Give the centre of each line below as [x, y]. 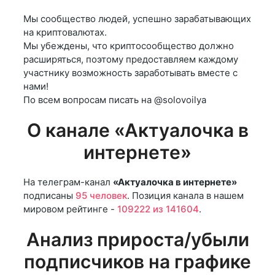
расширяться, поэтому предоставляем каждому [131, 60]
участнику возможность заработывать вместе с [130, 73]
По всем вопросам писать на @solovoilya [115, 100]
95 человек [101, 196]
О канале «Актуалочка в [137, 130]
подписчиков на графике [137, 262]
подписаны [49, 196]
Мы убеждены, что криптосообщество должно [129, 46]
